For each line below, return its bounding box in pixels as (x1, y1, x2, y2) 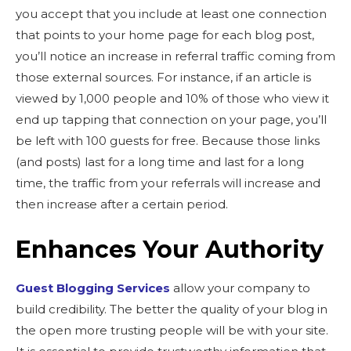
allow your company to (170, 280, 310, 295)
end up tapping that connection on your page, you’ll (16, 112, 327, 127)
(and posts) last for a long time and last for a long (16, 154, 304, 169)
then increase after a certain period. (16, 197, 228, 212)
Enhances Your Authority (16, 235, 324, 264)
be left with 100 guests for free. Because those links (16, 133, 320, 148)
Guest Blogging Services (16, 280, 170, 295)
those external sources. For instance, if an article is (16, 70, 311, 85)
